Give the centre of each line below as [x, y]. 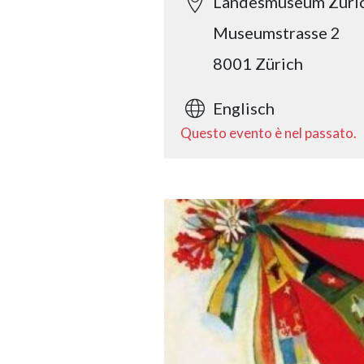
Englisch [244, 108]
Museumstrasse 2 [277, 32]
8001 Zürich [258, 63]
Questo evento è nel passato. [269, 133]
